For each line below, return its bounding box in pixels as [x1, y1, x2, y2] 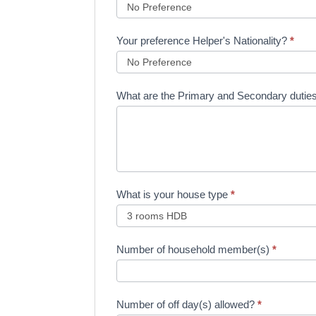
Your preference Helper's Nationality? [116, 35, 291, 47]
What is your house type [116, 188, 231, 201]
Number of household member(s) [116, 243, 273, 256]
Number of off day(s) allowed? [116, 298, 258, 311]
